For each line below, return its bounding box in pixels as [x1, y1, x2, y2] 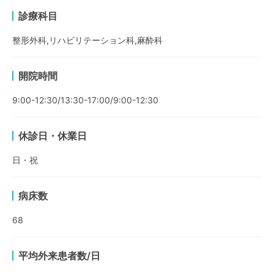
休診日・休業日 [18, 130, 87, 142]
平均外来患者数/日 [18, 250, 100, 262]
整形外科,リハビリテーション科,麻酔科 [12, 35, 163, 45]
